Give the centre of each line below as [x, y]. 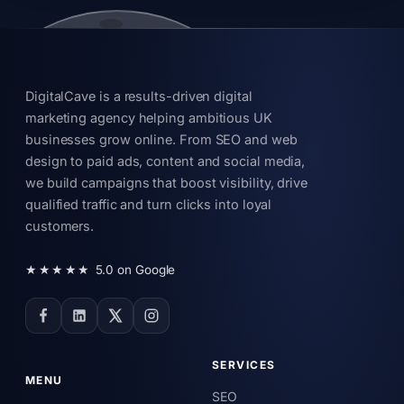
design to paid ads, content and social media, [165, 161]
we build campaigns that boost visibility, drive [167, 183]
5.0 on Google [135, 269]
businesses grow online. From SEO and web [161, 140]
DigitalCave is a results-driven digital [139, 96]
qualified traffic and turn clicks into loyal [149, 205]
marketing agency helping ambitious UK [149, 118]
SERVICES [244, 365]
